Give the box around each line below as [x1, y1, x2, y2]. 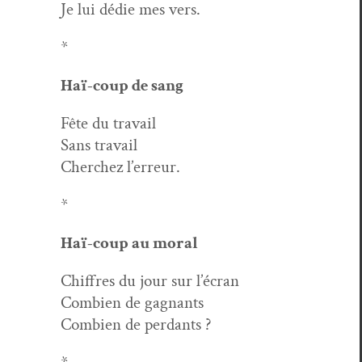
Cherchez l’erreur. [61, 155, 180, 178]
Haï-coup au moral [61, 231, 198, 254]
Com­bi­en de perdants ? [61, 313, 212, 335]
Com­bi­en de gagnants [61, 291, 204, 314]
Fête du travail [61, 112, 156, 134]
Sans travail [61, 133, 137, 156]
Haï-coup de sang [61, 74, 183, 96]
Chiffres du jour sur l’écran [61, 269, 239, 292]
